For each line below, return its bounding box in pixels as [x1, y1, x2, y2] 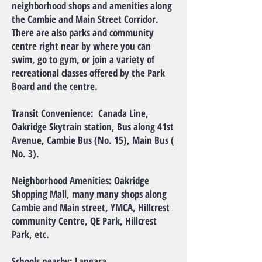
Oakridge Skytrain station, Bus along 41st [12, 120, 174, 133]
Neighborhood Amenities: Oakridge [12, 174, 149, 187]
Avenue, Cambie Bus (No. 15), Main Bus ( [12, 133, 174, 147]
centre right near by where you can [12, 39, 151, 53]
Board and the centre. [12, 80, 98, 93]
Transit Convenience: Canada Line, [12, 106, 149, 120]
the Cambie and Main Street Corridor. [12, 12, 163, 26]
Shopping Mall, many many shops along [12, 187, 167, 201]
